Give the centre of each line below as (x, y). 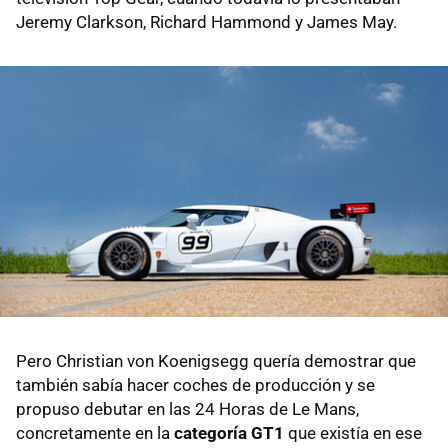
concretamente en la (95, 433)
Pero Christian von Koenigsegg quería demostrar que (216, 361)
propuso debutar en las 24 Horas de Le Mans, (187, 409)
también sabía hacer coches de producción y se (195, 385)
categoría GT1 (229, 433)
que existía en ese (353, 433)
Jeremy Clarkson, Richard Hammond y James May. (206, 21)
